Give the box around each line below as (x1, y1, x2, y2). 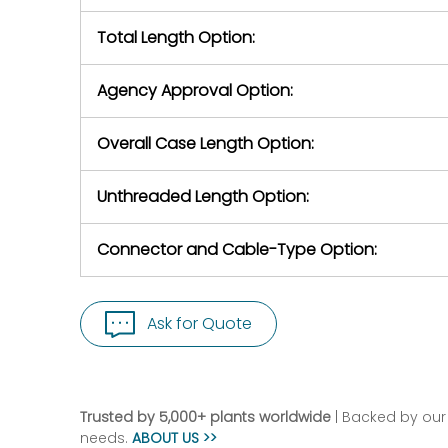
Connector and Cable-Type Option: (97, 238, 377, 261)
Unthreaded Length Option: (97, 185, 309, 208)
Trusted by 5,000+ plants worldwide (80, 407, 331, 427)
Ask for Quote (147, 312, 252, 335)
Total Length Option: (97, 26, 255, 49)
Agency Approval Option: (97, 79, 293, 102)
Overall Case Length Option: (97, 132, 314, 155)
